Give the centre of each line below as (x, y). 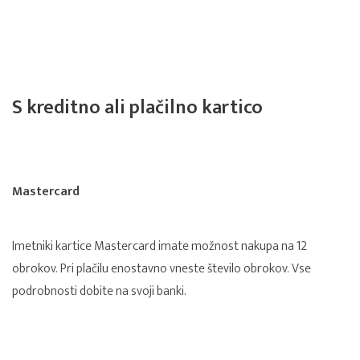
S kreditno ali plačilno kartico (137, 108)
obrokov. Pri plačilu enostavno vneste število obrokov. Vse (162, 269)
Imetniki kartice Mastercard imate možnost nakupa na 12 (160, 247)
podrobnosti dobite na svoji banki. (99, 292)
